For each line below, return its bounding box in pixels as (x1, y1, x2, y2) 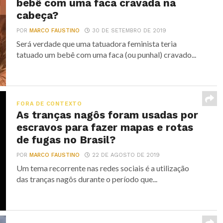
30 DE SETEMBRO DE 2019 (92, 27, 167, 34)
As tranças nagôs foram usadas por (16, 109, 199, 121)
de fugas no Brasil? (16, 134, 116, 146)
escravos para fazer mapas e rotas (16, 121, 194, 133)
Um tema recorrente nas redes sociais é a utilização (16, 163, 190, 173)
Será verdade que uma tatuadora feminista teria (16, 39, 177, 48)
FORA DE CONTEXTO (16, 101, 82, 107)
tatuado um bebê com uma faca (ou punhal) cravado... (16, 50, 197, 59)
